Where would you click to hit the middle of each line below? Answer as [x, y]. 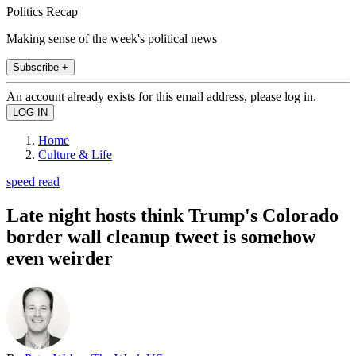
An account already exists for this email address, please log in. [161, 96]
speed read [33, 181]
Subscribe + [41, 67]
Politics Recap [42, 11]
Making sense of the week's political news [112, 38]
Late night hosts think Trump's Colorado [172, 215]
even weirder [60, 258]
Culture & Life [75, 154]
